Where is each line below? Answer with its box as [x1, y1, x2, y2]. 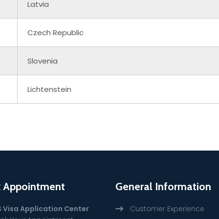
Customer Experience [130, 203, 204, 214]
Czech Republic [27, 27, 84, 38]
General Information [115, 179, 211, 193]
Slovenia [27, 55, 58, 66]
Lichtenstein [27, 84, 71, 94]
